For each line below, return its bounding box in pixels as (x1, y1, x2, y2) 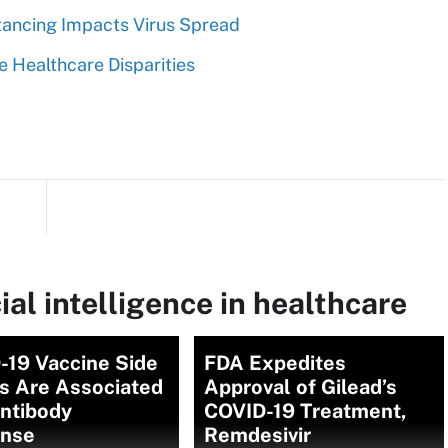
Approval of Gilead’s (204, 375, 397, 399)
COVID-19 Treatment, (204, 399, 407, 423)
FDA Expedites (204, 351, 346, 375)
